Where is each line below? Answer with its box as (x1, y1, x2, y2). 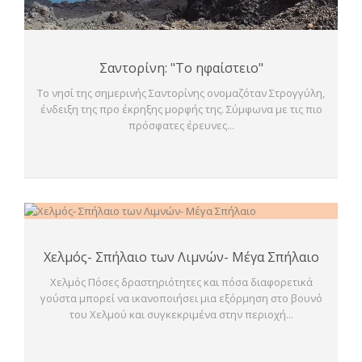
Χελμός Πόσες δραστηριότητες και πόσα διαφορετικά (49, 275, 313, 289)
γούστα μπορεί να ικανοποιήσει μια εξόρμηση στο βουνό (40, 291, 322, 305)
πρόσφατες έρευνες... (128, 117, 234, 133)
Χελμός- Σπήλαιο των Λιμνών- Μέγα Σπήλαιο (43, 248, 319, 266)
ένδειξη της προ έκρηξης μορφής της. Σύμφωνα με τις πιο (40, 101, 322, 116)
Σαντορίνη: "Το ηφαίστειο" (99, 58, 263, 77)
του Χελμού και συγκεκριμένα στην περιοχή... (69, 307, 293, 322)
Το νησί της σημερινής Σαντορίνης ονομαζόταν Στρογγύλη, (37, 85, 325, 100)
